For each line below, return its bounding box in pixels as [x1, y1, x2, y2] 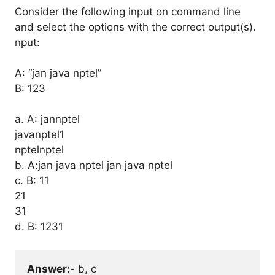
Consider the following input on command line [15, 6, 241, 18]
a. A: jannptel [15, 113, 80, 125]
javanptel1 [15, 128, 64, 141]
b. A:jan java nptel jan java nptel [15, 159, 172, 171]
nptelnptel [15, 144, 64, 156]
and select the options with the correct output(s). [15, 21, 256, 33]
